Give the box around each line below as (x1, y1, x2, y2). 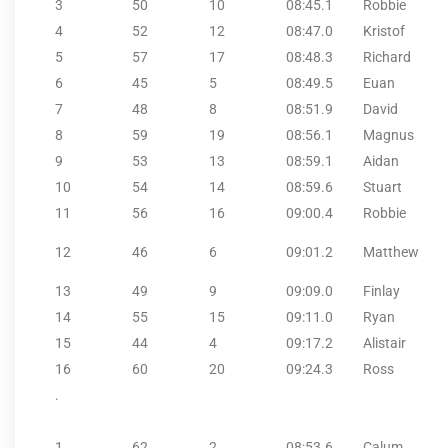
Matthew (363, 243, 419, 260)
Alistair (363, 334, 406, 351)
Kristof (363, 22, 405, 39)
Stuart (363, 178, 402, 195)
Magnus (363, 126, 414, 143)
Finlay (363, 282, 400, 299)
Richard (363, 48, 411, 65)
